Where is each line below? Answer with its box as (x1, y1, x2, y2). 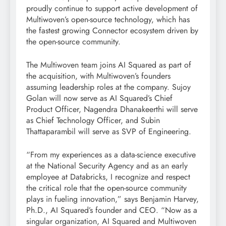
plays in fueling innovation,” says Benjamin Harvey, (26, 193, 199, 205)
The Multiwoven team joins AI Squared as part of (26, 59, 191, 71)
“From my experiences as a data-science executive (26, 149, 196, 161)
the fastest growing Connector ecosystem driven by (26, 25, 198, 37)
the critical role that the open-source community (26, 182, 187, 194)
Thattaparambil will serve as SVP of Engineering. (26, 126, 191, 138)
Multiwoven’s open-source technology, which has (26, 14, 190, 26)
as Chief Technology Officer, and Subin (26, 115, 160, 127)
